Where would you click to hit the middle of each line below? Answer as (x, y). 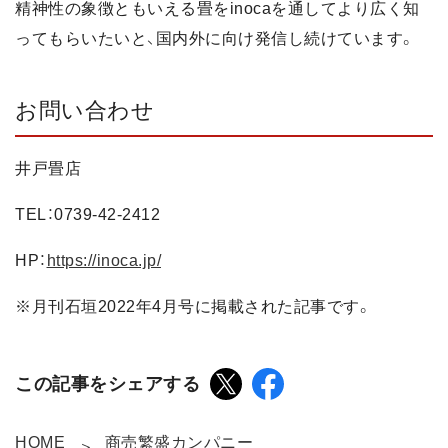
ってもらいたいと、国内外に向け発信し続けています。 (215, 39)
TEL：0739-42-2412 (87, 214)
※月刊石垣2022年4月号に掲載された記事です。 (193, 306)
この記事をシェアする (107, 383)
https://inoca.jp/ (103, 260)
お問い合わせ (84, 111)
